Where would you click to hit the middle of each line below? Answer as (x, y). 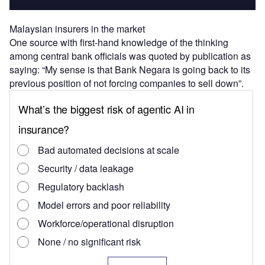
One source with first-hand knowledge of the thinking (119, 43)
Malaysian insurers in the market (77, 29)
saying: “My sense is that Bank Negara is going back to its (130, 70)
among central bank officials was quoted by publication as (130, 56)
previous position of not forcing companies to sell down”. (127, 83)
